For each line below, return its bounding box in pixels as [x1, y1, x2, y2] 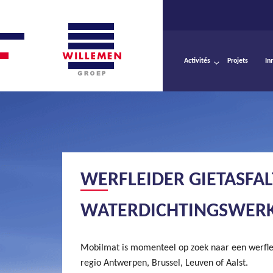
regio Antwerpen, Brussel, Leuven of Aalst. [80, 258, 248, 268]
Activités [184, 57, 210, 65]
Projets [227, 57, 248, 65]
